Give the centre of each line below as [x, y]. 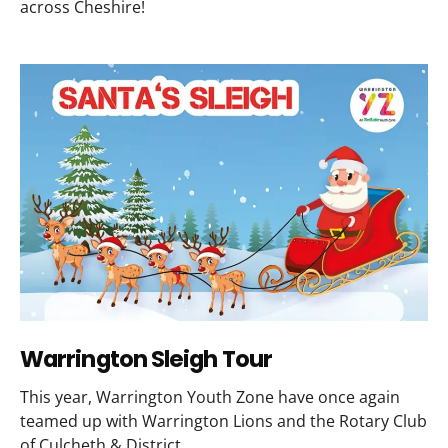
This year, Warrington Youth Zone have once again [210, 396]
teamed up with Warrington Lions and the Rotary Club [223, 420]
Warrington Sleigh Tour [146, 359]
